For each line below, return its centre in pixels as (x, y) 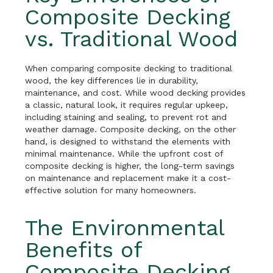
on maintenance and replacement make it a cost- (128, 178)
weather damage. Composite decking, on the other (131, 129)
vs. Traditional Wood (132, 39)
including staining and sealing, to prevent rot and (126, 117)
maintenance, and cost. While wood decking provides (136, 92)
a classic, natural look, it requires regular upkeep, (127, 105)
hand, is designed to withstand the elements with (128, 141)
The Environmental (125, 228)
